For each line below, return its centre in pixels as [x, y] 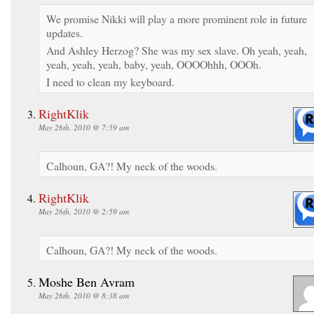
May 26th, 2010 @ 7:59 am [84, 127]
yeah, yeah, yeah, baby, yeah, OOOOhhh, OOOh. [154, 64]
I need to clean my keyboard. [110, 81]
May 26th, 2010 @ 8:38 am [84, 295]
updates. [64, 32]
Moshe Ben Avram [87, 281]
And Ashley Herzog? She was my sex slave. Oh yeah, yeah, [177, 50]
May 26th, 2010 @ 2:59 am [84, 211]
